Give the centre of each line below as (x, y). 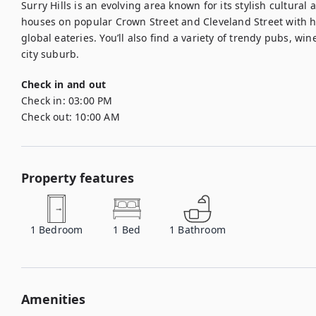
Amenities (53, 299)
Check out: (47, 117)
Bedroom (61, 230)
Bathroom (202, 230)
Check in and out (64, 84)
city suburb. (50, 54)
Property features (78, 178)
